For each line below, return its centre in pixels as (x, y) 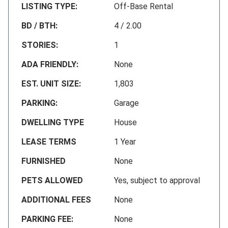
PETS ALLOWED (52, 180)
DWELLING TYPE (53, 122)
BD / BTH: (39, 25)
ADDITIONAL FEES (56, 199)
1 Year (125, 141)
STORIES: (40, 45)
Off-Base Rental (144, 6)
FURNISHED (44, 161)
